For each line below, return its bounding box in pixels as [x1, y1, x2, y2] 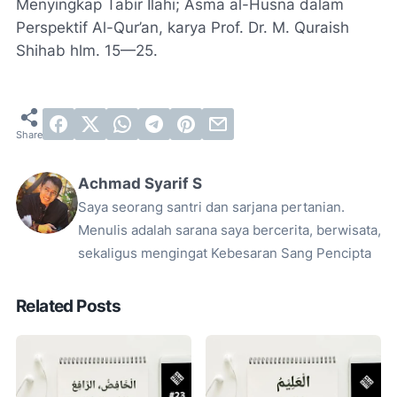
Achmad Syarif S [78, 175, 202, 192]
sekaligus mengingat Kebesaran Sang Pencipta [78, 245, 371, 261]
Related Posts [16, 296, 121, 316]
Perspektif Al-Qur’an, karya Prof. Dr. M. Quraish [16, 19, 349, 36]
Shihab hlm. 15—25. [16, 42, 158, 59]
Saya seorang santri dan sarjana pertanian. [78, 199, 345, 215]
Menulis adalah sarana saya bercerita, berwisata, [78, 222, 381, 238]
